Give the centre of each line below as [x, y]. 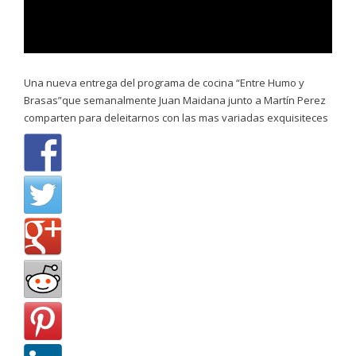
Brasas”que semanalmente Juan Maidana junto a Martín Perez [175, 100]
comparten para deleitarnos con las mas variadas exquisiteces [176, 117]
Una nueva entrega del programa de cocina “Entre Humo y [164, 82]
